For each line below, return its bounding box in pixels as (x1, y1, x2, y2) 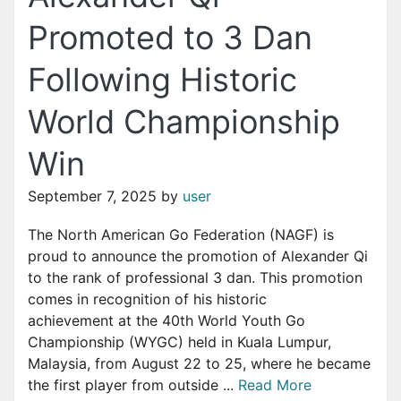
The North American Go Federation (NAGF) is (28, 226, 334, 244)
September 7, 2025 (28, 187, 157, 206)
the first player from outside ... (28, 376, 238, 395)
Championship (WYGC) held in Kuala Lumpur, (28, 333, 331, 352)
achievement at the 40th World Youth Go (28, 311, 305, 330)
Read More (238, 376, 311, 395)
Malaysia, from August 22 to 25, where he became (28, 354, 371, 373)
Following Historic (28, 60, 297, 100)
